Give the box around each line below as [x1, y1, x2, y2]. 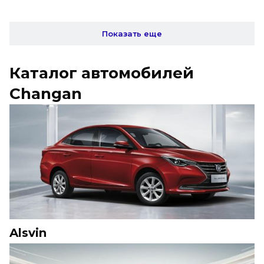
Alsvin [9, 226, 47, 240]
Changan [9, 84, 82, 103]
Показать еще [102, 29, 162, 38]
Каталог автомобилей [9, 64, 194, 82]
